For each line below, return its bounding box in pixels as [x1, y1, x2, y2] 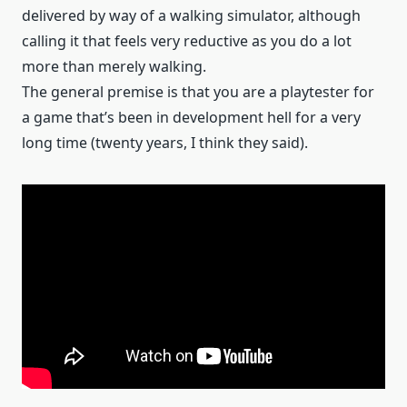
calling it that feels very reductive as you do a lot [22, 31, 352, 52]
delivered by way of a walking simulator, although [22, 5, 361, 26]
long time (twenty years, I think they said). [22, 133, 308, 154]
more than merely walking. [22, 56, 206, 77]
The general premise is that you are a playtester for [22, 82, 374, 103]
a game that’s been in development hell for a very [22, 107, 361, 128]
